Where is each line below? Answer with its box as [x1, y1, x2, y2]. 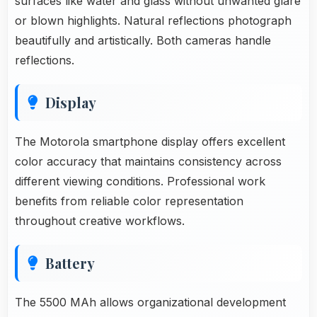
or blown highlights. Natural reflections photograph [15, 13, 292, 28]
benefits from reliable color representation [15, 193, 243, 208]
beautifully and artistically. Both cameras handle [15, 33, 271, 47]
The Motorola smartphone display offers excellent [15, 134, 285, 149]
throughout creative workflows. [15, 213, 185, 228]
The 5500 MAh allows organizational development [15, 294, 286, 309]
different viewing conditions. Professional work [15, 173, 265, 188]
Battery [45, 253, 95, 272]
